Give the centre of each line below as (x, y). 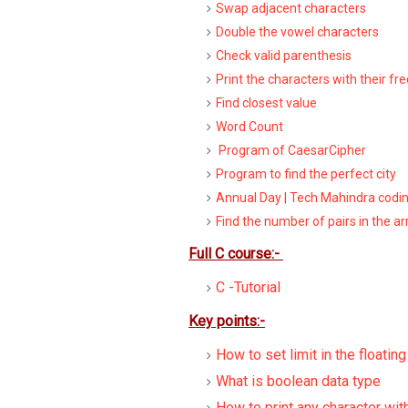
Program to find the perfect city (306, 174)
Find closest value (266, 103)
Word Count (250, 127)
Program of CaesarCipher (291, 150)
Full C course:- (236, 254)
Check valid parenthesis (284, 56)
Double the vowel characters (297, 32)
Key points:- (227, 321)
